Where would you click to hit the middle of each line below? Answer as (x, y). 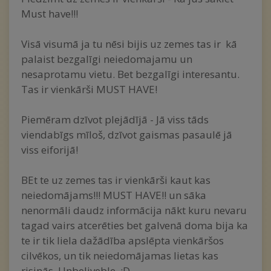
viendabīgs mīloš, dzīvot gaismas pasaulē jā (127, 135)
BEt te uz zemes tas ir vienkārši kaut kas (116, 180)
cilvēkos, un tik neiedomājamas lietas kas (120, 256)
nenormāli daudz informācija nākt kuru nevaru (134, 210)
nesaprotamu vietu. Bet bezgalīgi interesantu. (130, 74)
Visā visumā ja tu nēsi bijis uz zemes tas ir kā (129, 44)
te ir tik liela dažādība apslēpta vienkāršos (122, 240)
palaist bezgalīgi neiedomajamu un (107, 59)
